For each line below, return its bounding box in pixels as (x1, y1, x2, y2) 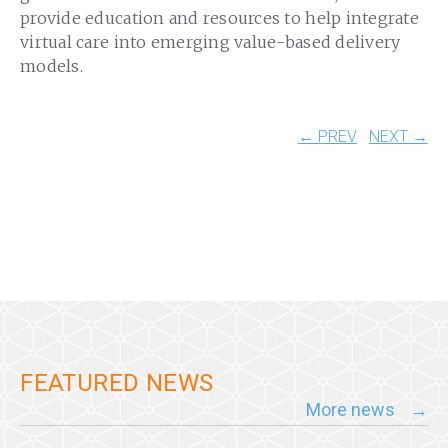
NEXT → (368, 126, 428, 146)
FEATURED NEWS (20, 368, 214, 397)
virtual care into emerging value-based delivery (20, 32, 401, 53)
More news (305, 398, 395, 420)
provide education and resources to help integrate (20, 8, 419, 29)
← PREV (297, 126, 357, 146)
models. (20, 56, 83, 77)
